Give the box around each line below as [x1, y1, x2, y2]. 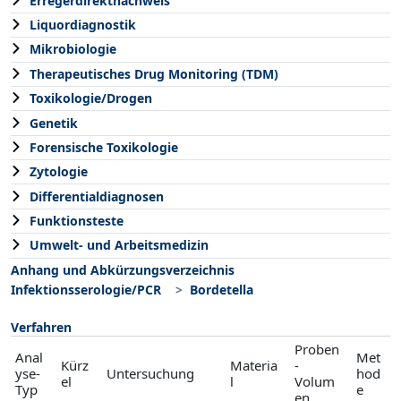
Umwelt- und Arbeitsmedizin [30, 236, 209, 254]
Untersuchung [107, 363, 195, 382]
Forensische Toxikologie [30, 138, 178, 156]
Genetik [30, 114, 78, 132]
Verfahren [11, 318, 72, 336]
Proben [294, 339, 340, 358]
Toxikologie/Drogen [30, 90, 152, 107]
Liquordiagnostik [30, 16, 136, 34]
